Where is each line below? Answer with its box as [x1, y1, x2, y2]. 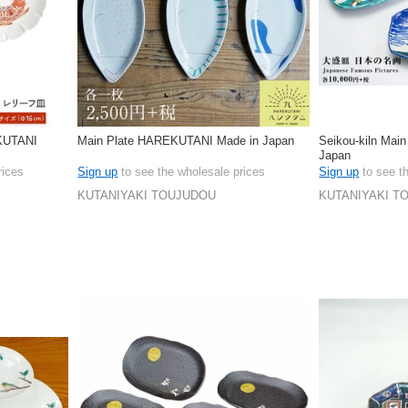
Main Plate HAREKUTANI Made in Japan [77, 133, 295, 148]
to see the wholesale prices [117, 164, 266, 178]
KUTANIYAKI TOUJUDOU [77, 188, 217, 202]
